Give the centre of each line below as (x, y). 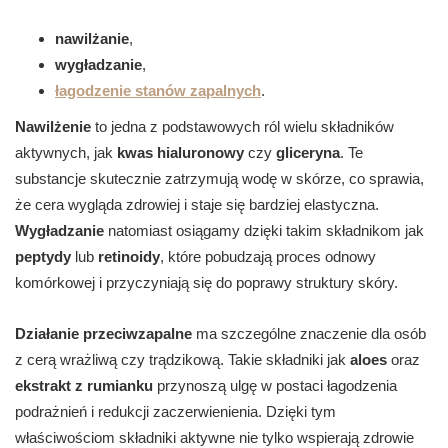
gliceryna (308, 153)
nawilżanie (92, 39)
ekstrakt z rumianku (84, 386)
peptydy (43, 257)
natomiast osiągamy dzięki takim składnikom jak (264, 231)
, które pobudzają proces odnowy (268, 257)
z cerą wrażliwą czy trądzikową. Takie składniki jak (182, 360)
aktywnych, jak (66, 153)
